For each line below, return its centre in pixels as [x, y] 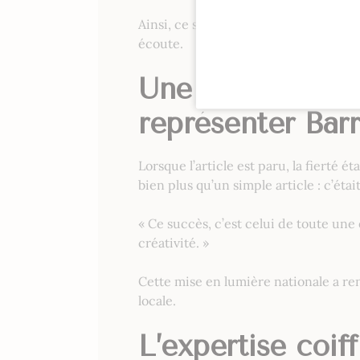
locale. [157, 301]
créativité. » [174, 243]
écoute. [161, 44]
